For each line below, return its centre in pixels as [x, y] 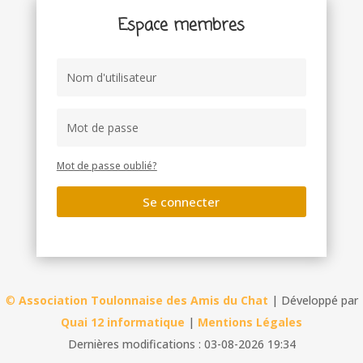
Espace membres [181, 26]
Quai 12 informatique [123, 322]
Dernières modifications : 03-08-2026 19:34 [181, 344]
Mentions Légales [250, 322]
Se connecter [181, 201]
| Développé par [313, 301]
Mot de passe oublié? [107, 166]
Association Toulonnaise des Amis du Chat [143, 301]
